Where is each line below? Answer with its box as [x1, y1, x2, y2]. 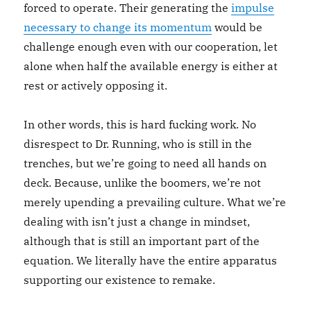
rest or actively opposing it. [24, 78, 168, 92]
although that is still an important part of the [24, 234, 260, 248]
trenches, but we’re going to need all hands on [24, 156, 267, 170]
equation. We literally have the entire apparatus [24, 253, 278, 267]
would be [212, 20, 263, 34]
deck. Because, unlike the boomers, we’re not [24, 176, 262, 190]
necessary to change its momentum [24, 20, 212, 34]
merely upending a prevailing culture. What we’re [24, 195, 287, 209]
